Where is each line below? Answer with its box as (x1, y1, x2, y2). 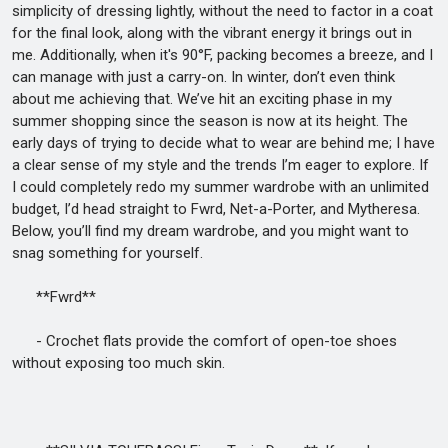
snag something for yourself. (12, 244, 203, 262)
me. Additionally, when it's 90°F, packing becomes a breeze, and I (12, 46, 433, 64)
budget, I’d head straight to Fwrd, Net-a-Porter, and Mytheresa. (12, 200, 420, 218)
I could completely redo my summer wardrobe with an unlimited (12, 178, 429, 196)
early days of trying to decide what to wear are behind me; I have (12, 134, 435, 152)
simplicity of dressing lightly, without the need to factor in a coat (12, 2, 433, 20)
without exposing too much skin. (12, 354, 225, 372)
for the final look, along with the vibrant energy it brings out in (12, 24, 412, 42)
